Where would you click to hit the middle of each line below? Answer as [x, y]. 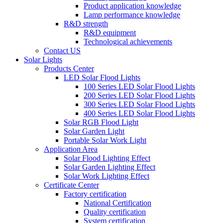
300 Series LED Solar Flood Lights [139, 104]
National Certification [117, 203]
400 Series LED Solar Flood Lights [139, 113]
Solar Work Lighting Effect [107, 176]
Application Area [71, 149]
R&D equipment [110, 33]
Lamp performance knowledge [132, 15]
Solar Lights [43, 59]
